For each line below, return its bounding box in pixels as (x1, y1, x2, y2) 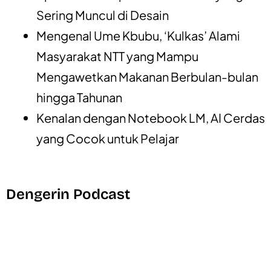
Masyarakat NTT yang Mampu (36, 48, 198, 64)
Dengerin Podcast (6, 185, 130, 203)
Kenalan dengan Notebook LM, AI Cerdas (36, 109, 265, 125)
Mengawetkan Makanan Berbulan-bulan (36, 68, 258, 84)
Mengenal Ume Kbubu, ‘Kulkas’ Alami (36, 27, 240, 43)
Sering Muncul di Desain (36, 7, 169, 22)
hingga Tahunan (36, 89, 122, 105)
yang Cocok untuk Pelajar (36, 130, 179, 146)
